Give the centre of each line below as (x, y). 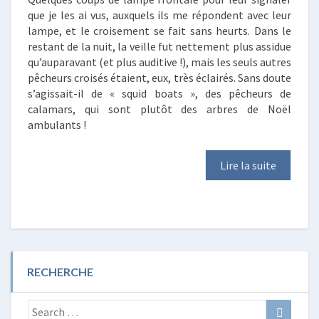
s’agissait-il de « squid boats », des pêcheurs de (159, 93)
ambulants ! (57, 124)
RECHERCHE (60, 271)
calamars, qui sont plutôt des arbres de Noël (159, 109)
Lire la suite (248, 165)
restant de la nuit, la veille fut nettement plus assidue (159, 46)
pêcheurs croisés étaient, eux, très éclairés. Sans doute (159, 77)
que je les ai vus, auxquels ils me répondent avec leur (159, 15)
